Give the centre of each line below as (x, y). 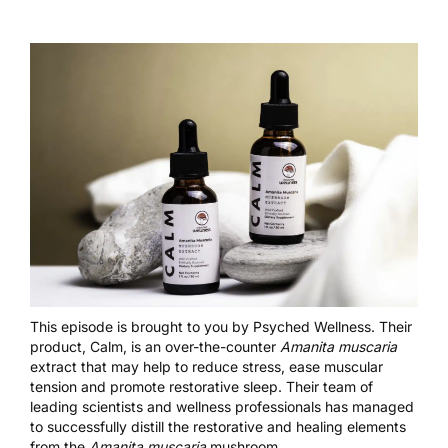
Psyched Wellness (312, 327)
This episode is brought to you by (141, 327)
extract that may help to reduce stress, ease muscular (206, 367)
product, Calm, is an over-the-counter (155, 347)
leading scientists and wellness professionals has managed (222, 407)
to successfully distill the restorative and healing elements (218, 427)
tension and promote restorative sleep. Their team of (201, 387)
